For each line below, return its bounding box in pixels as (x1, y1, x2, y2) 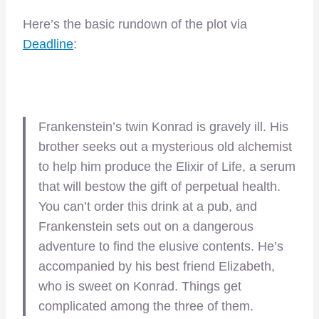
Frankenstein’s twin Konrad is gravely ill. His (38, 120, 288, 134)
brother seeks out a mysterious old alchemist (38, 140, 292, 154)
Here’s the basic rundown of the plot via (23, 17, 247, 31)
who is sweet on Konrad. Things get (38, 279, 241, 293)
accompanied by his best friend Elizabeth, (38, 259, 275, 273)
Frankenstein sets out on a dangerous (38, 219, 253, 234)
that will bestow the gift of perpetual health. (38, 179, 281, 194)
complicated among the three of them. (38, 299, 253, 313)
